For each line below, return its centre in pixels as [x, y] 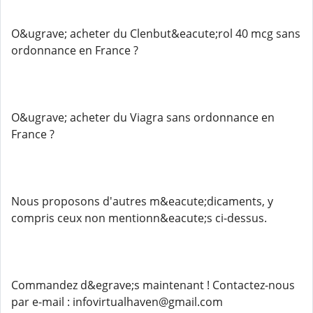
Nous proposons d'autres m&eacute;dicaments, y [142, 201]
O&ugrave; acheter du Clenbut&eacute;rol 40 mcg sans [156, 34]
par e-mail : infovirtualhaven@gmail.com [117, 302]
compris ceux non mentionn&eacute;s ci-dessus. [139, 218]
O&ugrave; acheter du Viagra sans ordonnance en [143, 117]
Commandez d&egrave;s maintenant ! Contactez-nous [153, 285]
